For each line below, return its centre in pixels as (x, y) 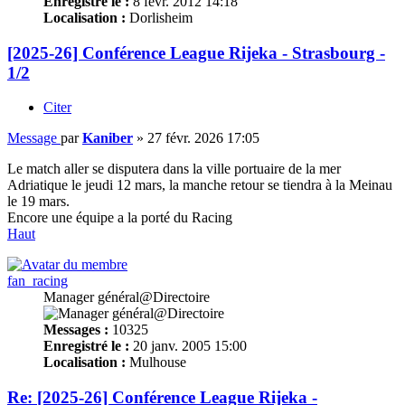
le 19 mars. (38, 202)
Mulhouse (156, 363)
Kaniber (108, 138)
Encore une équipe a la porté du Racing (120, 218)
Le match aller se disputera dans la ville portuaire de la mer (174, 169)
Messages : (76, 330)
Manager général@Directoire (127, 297)
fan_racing (38, 281)
